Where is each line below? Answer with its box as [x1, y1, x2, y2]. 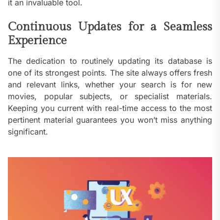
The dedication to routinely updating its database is [8, 56, 212, 66]
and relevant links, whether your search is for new [8, 80, 212, 90]
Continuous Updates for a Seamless [8, 20, 212, 34]
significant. [8, 127, 48, 137]
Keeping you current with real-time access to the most [8, 103, 212, 113]
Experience [8, 34, 67, 48]
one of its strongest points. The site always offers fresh [8, 68, 212, 78]
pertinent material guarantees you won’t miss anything [8, 115, 212, 125]
